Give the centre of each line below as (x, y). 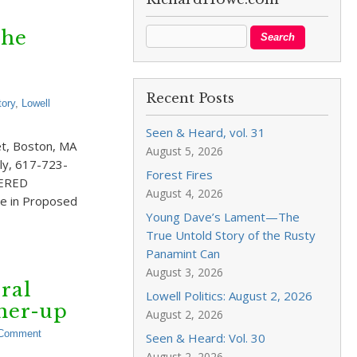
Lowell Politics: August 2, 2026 (229, 296)
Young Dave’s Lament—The (223, 217)
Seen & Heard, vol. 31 (206, 132)
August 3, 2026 (185, 272)
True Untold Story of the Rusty (231, 235)
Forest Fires (180, 175)
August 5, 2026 (185, 151)
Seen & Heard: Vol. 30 (206, 338)
